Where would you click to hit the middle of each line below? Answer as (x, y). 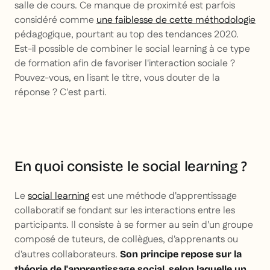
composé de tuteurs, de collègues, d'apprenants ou (126, 240)
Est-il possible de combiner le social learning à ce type (132, 49)
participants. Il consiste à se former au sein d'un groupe (134, 225)
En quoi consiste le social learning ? (131, 167)
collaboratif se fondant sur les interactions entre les (125, 211)
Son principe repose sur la (181, 254)
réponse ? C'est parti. (61, 93)
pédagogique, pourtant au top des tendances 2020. (127, 35)
